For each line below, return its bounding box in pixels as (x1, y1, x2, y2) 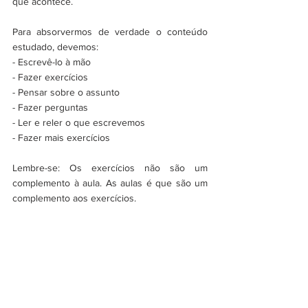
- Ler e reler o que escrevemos (12, 117, 145, 129)
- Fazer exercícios (12, 71, 88, 83)
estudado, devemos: (12, 41, 98, 53)
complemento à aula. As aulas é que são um (12, 177, 208, 189)
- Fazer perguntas (12, 102, 88, 113)
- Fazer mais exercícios (12, 132, 110, 144)
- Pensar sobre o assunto (12, 87, 120, 98)
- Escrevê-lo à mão (12, 56, 91, 68)
